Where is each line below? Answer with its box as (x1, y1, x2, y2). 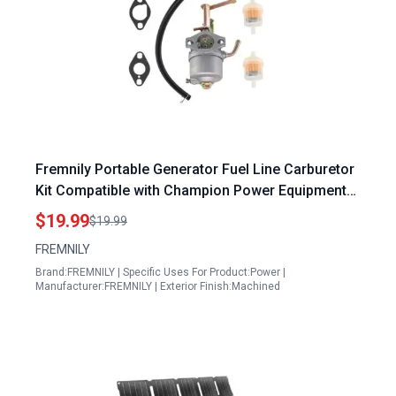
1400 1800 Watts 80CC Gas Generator (35, 203, 280, 220)
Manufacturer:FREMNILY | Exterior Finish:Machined (35, 280, 280, 293)
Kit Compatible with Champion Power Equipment (35, 182, 346, 199)
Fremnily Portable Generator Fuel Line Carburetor (35, 161, 354, 178)
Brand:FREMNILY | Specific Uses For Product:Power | (35, 266, 286, 278)
